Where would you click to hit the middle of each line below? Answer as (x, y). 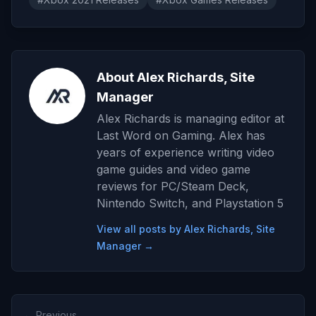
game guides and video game (174, 170)
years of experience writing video (186, 153)
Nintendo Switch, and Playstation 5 (190, 203)
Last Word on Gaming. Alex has (181, 136)
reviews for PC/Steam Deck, (173, 187)
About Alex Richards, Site (176, 78)
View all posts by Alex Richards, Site (186, 229)
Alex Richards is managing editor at (190, 119)
